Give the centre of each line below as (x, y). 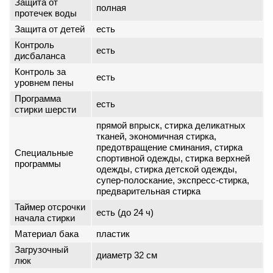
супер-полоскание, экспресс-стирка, (173, 180)
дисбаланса (40, 56)
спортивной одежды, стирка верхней (173, 158)
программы (38, 164)
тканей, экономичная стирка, (156, 136)
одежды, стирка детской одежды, (167, 169)
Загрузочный (41, 250)
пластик (113, 234)
